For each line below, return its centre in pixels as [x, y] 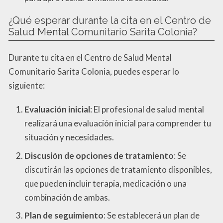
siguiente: [27, 86]
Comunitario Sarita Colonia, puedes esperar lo [94, 72]
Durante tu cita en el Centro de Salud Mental [90, 58]
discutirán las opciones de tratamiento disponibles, [118, 169]
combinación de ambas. [67, 197]
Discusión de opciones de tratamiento [99, 155]
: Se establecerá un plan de [152, 216]
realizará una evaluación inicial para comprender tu [118, 123]
